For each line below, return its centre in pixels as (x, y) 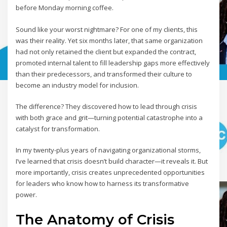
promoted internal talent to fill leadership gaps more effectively (113, 63)
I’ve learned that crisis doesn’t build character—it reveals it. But (112, 161)
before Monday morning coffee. (65, 8)
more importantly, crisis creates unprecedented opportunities (110, 173)
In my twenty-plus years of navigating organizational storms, (108, 150)
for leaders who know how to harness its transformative (103, 184)
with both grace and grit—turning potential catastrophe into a (109, 118)
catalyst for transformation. (58, 129)
